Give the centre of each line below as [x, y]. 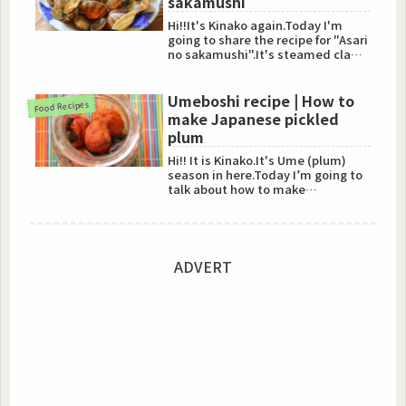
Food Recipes [61, 106]
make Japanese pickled [254, 119]
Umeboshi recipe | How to [261, 101]
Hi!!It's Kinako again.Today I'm [256, 24]
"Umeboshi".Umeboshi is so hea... [265, 203]
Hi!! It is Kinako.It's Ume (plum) [257, 159]
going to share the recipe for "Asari [268, 39]
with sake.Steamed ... [230, 68]
